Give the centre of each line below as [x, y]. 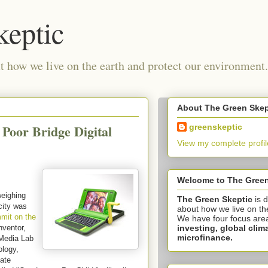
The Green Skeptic [215, 199]
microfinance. [205, 237]
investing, [199, 228]
